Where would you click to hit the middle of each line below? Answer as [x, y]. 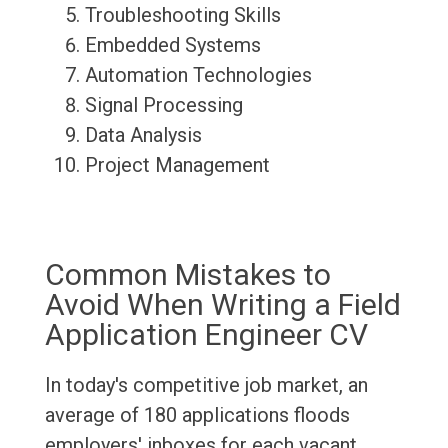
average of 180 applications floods [197, 415]
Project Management [177, 165]
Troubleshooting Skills [182, 15]
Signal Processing [163, 105]
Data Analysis [143, 135]
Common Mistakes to [187, 275]
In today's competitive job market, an [206, 385]
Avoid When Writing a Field [222, 305]
